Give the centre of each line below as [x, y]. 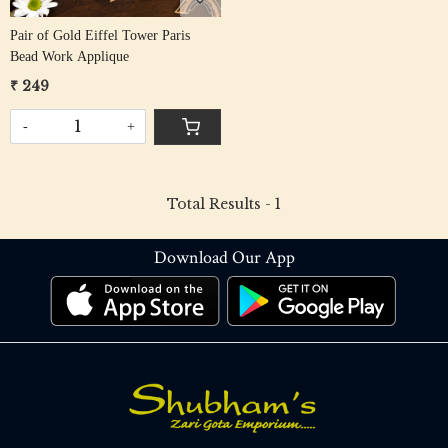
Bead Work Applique [70, 56]
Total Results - [221, 203]
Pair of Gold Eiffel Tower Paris [100, 35]
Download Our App [224, 257]
